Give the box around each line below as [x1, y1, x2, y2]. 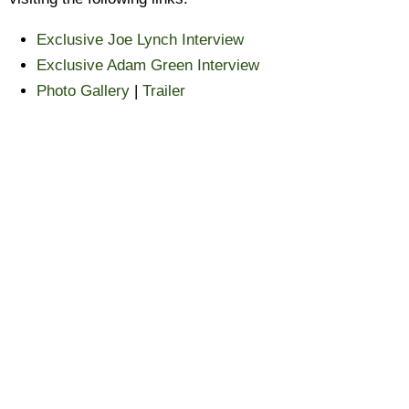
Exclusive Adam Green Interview [37, 57, 259, 74]
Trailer [142, 82, 185, 100]
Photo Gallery [37, 82, 130, 100]
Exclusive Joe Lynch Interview [37, 31, 244, 48]
